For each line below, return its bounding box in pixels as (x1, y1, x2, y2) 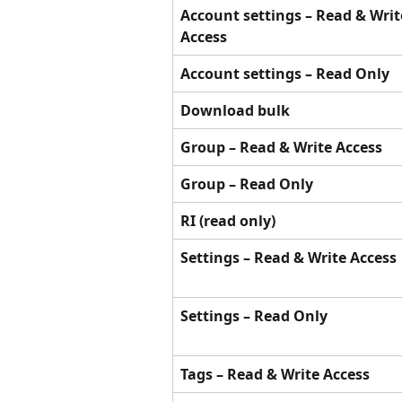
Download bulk (180, 100, 290, 120)
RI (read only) (180, 210, 275, 231)
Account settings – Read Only (180, 63, 389, 83)
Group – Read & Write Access (180, 136, 382, 157)
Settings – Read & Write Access (180, 247, 397, 267)
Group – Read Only (180, 173, 313, 194)
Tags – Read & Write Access (180, 363, 370, 384)
